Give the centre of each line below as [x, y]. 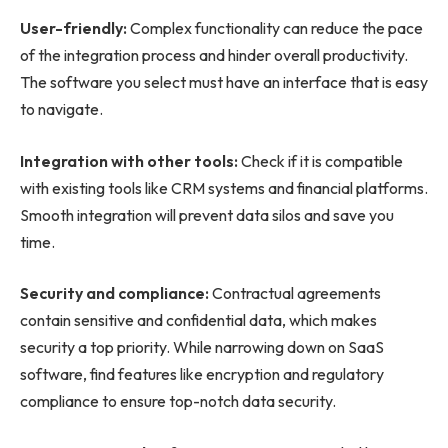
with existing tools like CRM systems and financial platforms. [224, 187]
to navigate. [61, 109]
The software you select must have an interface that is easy [224, 82]
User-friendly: [75, 28]
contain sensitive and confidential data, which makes [198, 320]
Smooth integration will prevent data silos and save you [207, 214]
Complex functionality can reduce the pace [276, 28]
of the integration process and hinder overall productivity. [214, 55]
